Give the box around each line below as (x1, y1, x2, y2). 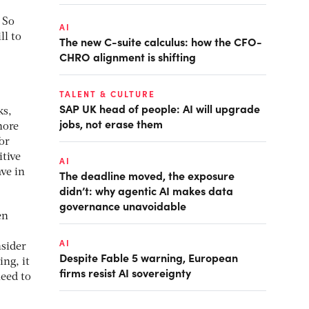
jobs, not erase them (59, 116, 163, 131)
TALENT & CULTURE (59, 88, 155, 99)
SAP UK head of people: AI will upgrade (59, 101, 260, 116)
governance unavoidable (59, 198, 186, 213)
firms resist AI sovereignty (59, 265, 191, 280)
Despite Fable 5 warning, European (59, 250, 238, 265)
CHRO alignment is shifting (59, 49, 196, 64)
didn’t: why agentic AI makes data (59, 183, 233, 198)
